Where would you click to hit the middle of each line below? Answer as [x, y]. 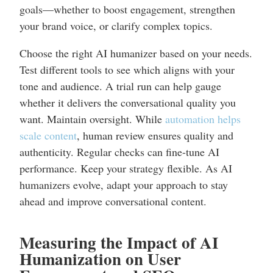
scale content [48, 136]
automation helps [203, 119]
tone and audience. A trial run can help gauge [120, 86]
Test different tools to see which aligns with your [127, 70]
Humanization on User [100, 259]
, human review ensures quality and [155, 136]
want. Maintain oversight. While [92, 119]
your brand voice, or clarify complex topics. [116, 26]
